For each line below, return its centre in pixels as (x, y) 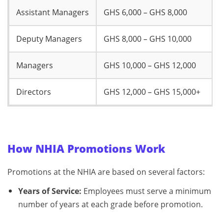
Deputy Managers (49, 39)
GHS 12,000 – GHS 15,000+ (152, 92)
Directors (34, 92)
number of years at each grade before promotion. (110, 204)
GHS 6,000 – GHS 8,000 (145, 12)
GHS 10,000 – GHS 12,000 (150, 65)
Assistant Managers (53, 12)
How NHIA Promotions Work (86, 148)
